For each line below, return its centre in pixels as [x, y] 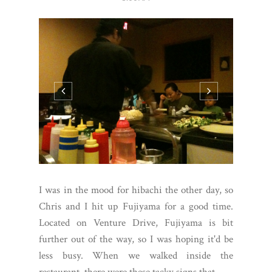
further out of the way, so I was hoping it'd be [136, 240]
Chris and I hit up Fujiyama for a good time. [136, 207]
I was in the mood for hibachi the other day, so [136, 190]
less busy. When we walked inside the [136, 256]
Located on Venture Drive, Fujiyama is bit [136, 223]
